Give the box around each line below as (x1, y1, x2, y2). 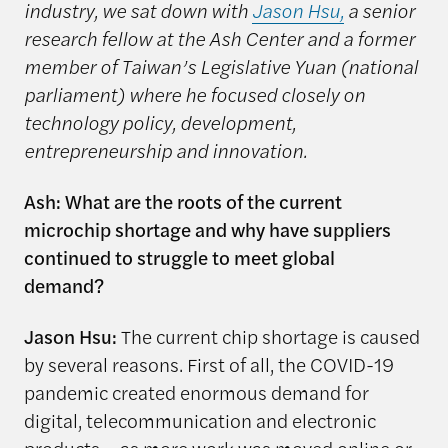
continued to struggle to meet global (23, 243, 335, 272)
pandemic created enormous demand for (23, 378, 369, 407)
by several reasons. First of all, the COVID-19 (23, 350, 394, 379)
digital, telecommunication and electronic (23, 406, 376, 435)
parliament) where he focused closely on (23, 80, 365, 109)
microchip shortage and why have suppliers (23, 215, 391, 244)
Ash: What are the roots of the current (23, 187, 342, 216)
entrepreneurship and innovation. (23, 136, 316, 165)
